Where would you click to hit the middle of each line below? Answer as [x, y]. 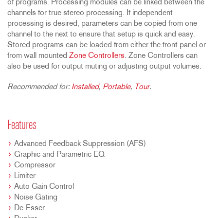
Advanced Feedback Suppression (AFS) [80, 144]
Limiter [25, 176]
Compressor [35, 166]
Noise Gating [36, 198]
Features [22, 126]
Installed [85, 87]
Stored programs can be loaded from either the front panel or [107, 45]
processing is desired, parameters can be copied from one [102, 24]
